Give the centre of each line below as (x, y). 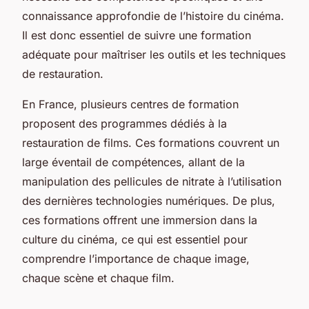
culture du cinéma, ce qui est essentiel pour (135, 239)
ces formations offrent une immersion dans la (140, 220)
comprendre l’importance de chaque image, (136, 258)
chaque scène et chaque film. (98, 278)
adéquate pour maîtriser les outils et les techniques (154, 54)
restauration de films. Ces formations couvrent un (151, 142)
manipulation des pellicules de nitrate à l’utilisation (152, 181)
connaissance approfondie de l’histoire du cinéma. (153, 16)
